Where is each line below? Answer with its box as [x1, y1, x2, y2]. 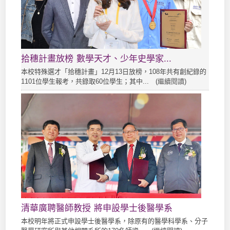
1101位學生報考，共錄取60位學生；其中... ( [21, 77, 158, 85]
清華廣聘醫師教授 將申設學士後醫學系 [21, 203, 173, 213]
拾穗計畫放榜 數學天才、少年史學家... [21, 53, 172, 64]
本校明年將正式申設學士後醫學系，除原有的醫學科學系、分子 [21, 217, 208, 225]
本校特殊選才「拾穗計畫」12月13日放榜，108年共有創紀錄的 [21, 67, 207, 75]
